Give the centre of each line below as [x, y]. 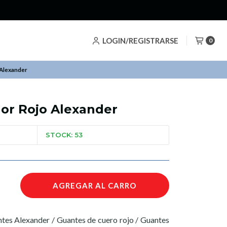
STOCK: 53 [64, 135]
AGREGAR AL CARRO [95, 185]
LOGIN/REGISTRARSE [140, 40]
